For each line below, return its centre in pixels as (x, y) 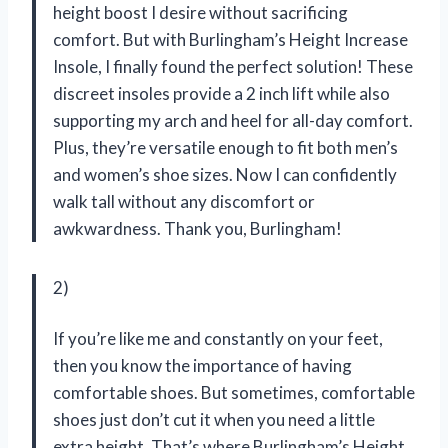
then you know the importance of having (202, 366)
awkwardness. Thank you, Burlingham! (197, 229)
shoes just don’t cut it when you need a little (214, 420)
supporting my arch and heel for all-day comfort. (233, 121)
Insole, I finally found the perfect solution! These (233, 67)
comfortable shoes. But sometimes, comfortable (234, 393)
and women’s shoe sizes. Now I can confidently (225, 175)
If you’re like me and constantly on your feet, (218, 339)
